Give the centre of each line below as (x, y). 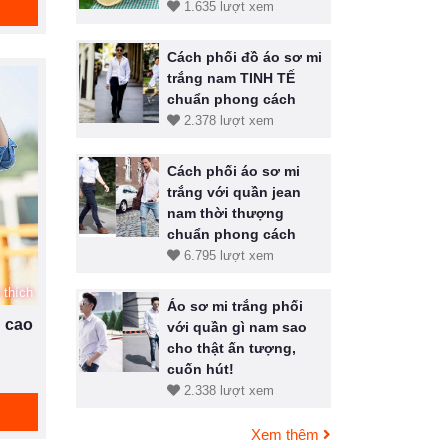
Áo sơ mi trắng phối (235, 306)
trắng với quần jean (234, 192)
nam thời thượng (225, 213)
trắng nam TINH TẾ (231, 78)
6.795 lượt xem (227, 255)
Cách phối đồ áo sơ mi (244, 57)
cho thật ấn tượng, (231, 348)
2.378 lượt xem (227, 120)
